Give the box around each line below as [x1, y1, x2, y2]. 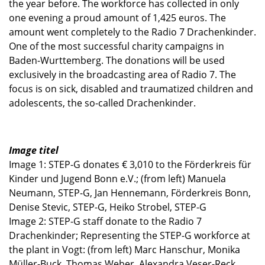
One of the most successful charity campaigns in [9, 39, 224, 53]
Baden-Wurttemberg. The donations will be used [9, 53, 225, 67]
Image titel [9, 143, 59, 157]
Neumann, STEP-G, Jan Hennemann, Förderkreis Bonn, [9, 186, 251, 199]
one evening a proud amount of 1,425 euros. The [9, 11, 226, 24]
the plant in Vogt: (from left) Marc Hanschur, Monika [9, 243, 240, 256]
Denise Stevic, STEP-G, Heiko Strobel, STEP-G [9, 200, 206, 214]
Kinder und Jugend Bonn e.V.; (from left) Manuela [9, 172, 226, 185]
